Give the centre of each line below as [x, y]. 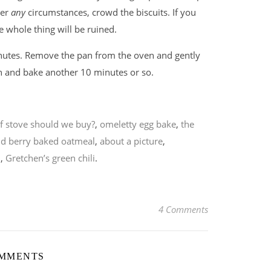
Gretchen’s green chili [50, 158]
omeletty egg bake [138, 124]
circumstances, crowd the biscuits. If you [111, 12]
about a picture [131, 141]
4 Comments [183, 209]
